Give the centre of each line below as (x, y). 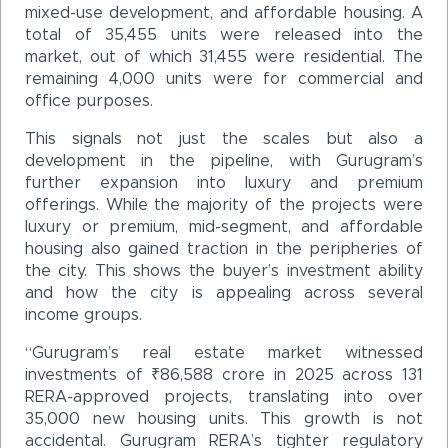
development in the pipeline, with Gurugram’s (224, 160)
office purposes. (89, 100)
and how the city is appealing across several (224, 292)
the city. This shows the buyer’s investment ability (224, 270)
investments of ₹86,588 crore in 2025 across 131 (224, 374)
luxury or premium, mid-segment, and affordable (224, 226)
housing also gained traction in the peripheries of (224, 248)
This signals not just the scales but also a (224, 138)
